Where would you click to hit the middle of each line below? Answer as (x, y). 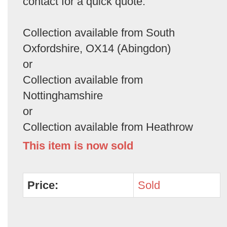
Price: (43, 185)
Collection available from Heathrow (108, 127)
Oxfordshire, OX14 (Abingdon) (97, 48)
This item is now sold (78, 146)
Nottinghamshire (63, 96)
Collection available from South (99, 33)
